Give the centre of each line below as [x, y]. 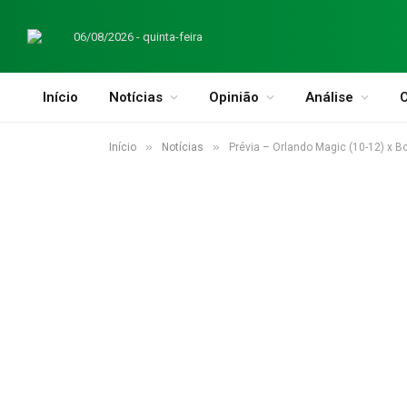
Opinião [234, 97]
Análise [329, 97]
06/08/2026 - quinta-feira [138, 36]
